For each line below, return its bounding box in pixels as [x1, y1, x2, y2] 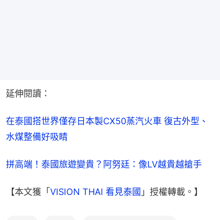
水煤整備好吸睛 [6, 132, 68, 142]
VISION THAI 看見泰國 [50, 187, 141, 197]
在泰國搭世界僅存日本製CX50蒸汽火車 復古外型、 [6, 116, 208, 127]
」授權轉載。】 [141, 187, 203, 197]
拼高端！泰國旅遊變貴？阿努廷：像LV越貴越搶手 [6, 159, 202, 170]
